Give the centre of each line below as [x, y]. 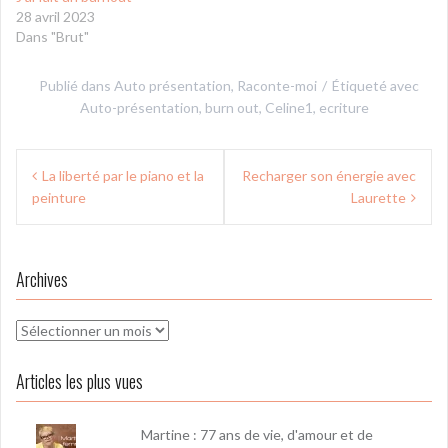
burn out [231, 107]
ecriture [343, 107]
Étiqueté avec [375, 85]
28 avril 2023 [55, 16]
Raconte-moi [277, 85]
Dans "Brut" [52, 36]
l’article [52, 230]
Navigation [69, 164]
